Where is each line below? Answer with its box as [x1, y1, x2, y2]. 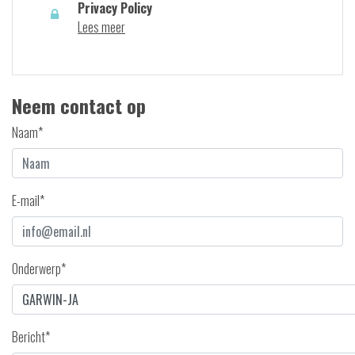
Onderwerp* [12, 259, 66, 278]
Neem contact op [12, 91, 146, 120]
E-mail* [12, 191, 44, 210]
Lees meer [78, 17, 125, 36]
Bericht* [12, 327, 50, 346]
